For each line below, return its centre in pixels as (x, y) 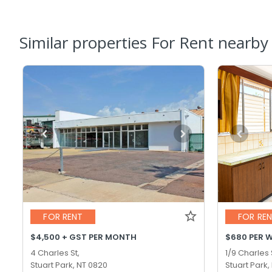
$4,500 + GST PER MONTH (84, 237)
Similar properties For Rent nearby (144, 42)
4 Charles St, (55, 253)
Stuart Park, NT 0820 (69, 265)
